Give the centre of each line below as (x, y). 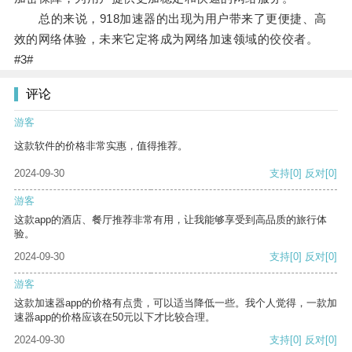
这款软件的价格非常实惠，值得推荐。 (101, 146)
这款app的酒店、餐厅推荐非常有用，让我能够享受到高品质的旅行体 (170, 220)
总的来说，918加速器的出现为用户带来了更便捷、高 (170, 19)
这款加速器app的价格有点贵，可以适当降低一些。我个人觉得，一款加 (176, 303)
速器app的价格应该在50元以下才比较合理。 (115, 317)
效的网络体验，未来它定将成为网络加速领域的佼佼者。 (166, 39)
